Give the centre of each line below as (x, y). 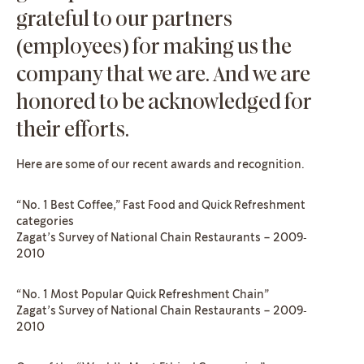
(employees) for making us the (154, 48)
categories (45, 222)
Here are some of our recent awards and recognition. (160, 165)
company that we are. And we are (163, 75)
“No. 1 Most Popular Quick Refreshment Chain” (143, 295)
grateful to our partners (124, 20)
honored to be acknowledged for (164, 103)
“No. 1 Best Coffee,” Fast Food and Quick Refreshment (161, 206)
